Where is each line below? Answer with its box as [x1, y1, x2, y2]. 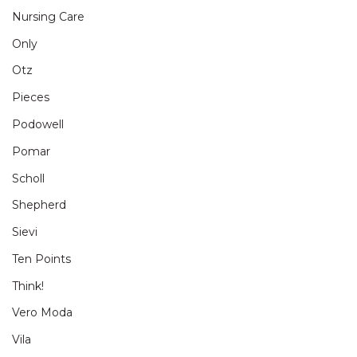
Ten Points [12, 251, 71, 266]
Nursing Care [12, 9, 84, 24]
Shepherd [12, 198, 66, 213]
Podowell [12, 116, 64, 131]
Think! [12, 278, 44, 293]
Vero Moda [12, 305, 73, 320]
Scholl [12, 171, 45, 186]
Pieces [12, 90, 49, 105]
